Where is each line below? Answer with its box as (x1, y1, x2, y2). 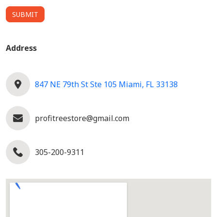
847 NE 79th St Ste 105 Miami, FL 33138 (35, 79, 178, 90)
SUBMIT (12, 10, 38, 19)
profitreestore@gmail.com (35, 113, 129, 124)
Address (6, 43, 37, 53)
